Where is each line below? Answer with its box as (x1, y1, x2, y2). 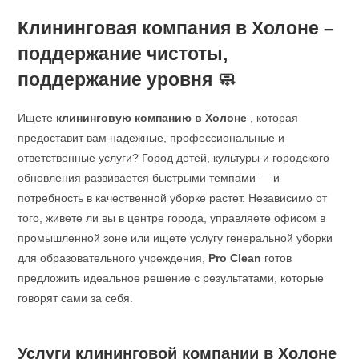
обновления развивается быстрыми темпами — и (18, 171, 280, 184)
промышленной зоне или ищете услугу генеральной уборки (18, 231, 333, 244)
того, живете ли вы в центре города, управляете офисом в (18, 211, 326, 224)
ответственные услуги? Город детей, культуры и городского (18, 151, 330, 164)
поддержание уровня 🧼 (18, 68, 236, 90)
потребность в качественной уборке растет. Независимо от (18, 191, 328, 204)
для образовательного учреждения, (18, 251, 209, 264)
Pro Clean (208, 251, 262, 264)
